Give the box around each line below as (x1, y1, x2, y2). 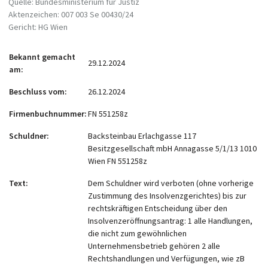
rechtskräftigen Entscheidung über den (88, 203, 227, 214)
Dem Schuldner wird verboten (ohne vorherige (88, 178, 254, 189)
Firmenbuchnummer (9, 108, 84, 120)
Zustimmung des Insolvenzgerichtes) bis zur (88, 190, 246, 202)
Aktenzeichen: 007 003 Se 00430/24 (8, 9, 133, 20)
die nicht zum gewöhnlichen (88, 228, 187, 239)
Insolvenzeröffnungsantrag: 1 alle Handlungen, (88, 215, 252, 227)
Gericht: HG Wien (8, 22, 68, 33)
